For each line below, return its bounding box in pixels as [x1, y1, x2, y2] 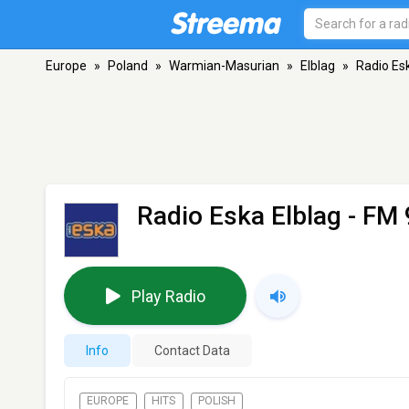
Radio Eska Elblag [137, 201, 341, 231]
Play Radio [131, 286, 205, 306]
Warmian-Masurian [169, 58, 279, 73]
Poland [108, 58, 148, 73]
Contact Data [154, 343, 230, 358]
